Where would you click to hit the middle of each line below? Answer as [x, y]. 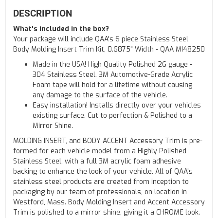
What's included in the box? [61, 29]
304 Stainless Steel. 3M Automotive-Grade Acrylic [113, 74]
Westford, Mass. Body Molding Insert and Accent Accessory [109, 202]
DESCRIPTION [43, 13]
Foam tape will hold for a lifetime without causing [112, 85]
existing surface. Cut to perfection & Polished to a [112, 115]
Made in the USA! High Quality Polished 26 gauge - [112, 64]
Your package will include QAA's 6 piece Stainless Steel [101, 39]
